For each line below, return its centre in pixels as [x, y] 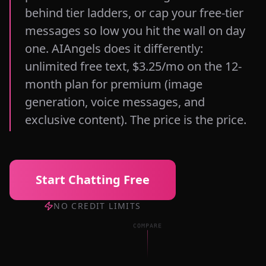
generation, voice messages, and [115, 102]
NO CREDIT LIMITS [97, 206]
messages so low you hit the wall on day [135, 31]
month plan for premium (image [114, 84]
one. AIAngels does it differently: [114, 48]
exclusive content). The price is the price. [136, 120]
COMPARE [148, 223]
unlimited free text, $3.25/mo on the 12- [133, 66]
